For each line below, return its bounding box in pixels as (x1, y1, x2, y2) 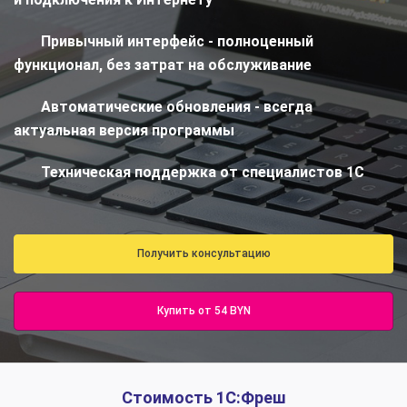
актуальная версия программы (14, 122, 234, 140)
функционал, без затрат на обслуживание (14, 56, 312, 74)
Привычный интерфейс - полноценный (41, 33, 313, 51)
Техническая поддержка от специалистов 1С (41, 164, 364, 182)
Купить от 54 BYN (156, 304, 251, 318)
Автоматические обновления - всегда (41, 98, 313, 116)
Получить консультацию (136, 247, 271, 261)
